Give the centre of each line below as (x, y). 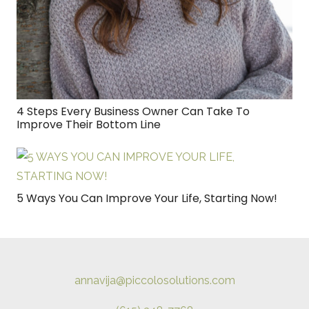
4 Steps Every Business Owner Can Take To (133, 111)
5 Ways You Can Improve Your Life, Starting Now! (147, 198)
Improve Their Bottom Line (89, 124)
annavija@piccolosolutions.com (154, 280)
